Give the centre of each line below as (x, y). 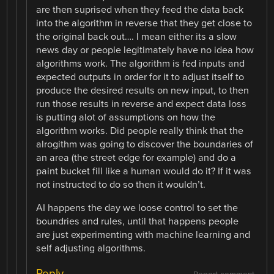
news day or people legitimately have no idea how (145, 50)
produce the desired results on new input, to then (143, 91)
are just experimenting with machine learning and (143, 235)
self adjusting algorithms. (91, 249)
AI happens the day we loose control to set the (137, 208)
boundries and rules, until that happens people (138, 222)
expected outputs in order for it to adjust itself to (140, 77)
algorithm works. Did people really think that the (140, 131)
